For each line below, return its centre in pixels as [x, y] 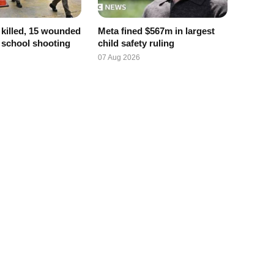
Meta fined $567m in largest [156, 31]
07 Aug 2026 [119, 58]
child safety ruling [136, 43]
